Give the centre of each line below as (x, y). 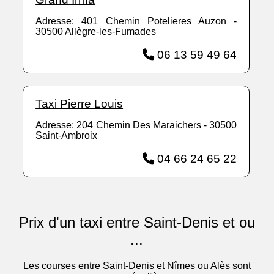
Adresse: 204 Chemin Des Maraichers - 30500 (136, 125)
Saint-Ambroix (67, 136)
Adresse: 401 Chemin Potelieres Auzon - (136, 21)
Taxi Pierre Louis (80, 104)
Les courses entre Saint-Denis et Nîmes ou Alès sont (137, 266)
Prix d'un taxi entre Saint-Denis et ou (137, 223)
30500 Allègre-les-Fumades (96, 32)
